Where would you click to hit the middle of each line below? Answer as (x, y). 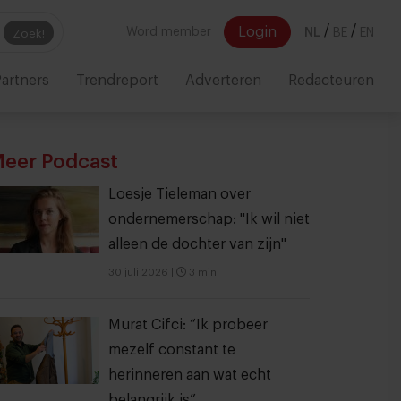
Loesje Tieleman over (179, 194)
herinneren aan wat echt (190, 375)
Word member (169, 32)
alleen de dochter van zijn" (197, 244)
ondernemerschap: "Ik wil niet (209, 219)
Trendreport (117, 81)
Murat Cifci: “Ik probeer (188, 325)
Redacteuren (331, 81)
